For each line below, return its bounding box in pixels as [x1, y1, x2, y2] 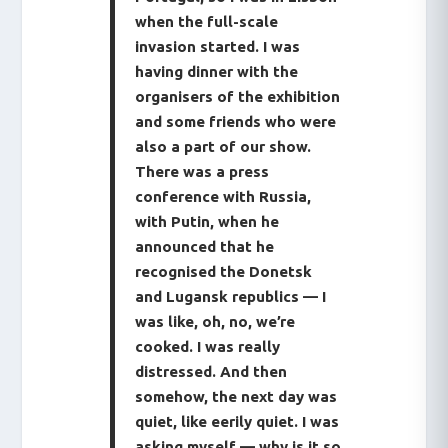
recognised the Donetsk [135, 262, 313, 280]
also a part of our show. [135, 137, 312, 155]
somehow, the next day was [135, 387, 338, 405]
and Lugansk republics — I [135, 287, 327, 305]
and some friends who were [135, 112, 337, 130]
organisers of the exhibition [135, 87, 341, 105]
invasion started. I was [135, 37, 301, 55]
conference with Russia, [135, 187, 312, 205]
